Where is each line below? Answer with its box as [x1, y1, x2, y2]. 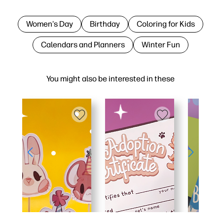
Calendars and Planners [41, 39, 125, 49]
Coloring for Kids [137, 19, 195, 29]
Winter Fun [142, 39, 180, 49]
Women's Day [26, 19, 73, 29]
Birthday [90, 19, 120, 29]
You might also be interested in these [46, 74, 175, 83]
